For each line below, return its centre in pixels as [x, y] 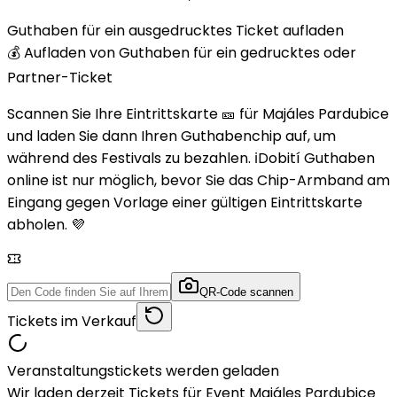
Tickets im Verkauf [72, 321]
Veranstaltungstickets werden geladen [143, 370]
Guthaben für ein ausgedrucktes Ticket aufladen [175, 30]
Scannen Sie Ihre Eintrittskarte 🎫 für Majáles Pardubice [198, 113]
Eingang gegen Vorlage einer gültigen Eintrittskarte [185, 202]
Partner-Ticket [60, 77]
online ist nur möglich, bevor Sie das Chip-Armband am [198, 180]
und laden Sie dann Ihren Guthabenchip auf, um [171, 136]
